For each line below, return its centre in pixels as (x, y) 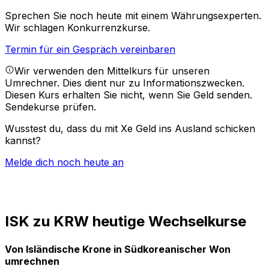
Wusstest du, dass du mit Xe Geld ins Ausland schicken (130, 129)
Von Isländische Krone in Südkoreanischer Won (118, 249)
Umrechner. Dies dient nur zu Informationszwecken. (125, 83)
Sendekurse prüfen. (50, 107)
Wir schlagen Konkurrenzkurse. (77, 28)
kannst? (23, 141)
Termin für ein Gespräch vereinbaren (90, 50)
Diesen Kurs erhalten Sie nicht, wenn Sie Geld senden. (128, 95)
